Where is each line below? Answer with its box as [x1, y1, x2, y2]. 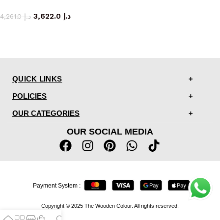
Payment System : [33, 182, 81, 190]
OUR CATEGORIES [12, 109, 80, 117]
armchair [37, 1, 70, 10]
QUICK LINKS [12, 74, 62, 83]
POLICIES [12, 91, 47, 100]
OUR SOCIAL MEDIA [66, 126, 153, 137]
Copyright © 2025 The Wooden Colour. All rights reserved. [41, 202, 179, 209]
